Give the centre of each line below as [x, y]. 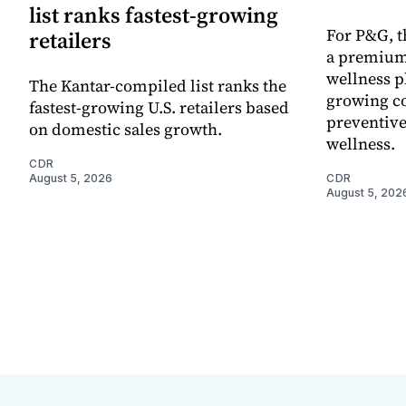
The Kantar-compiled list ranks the [158, 85]
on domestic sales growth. [126, 129]
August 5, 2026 [71, 178]
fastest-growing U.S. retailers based [159, 107]
